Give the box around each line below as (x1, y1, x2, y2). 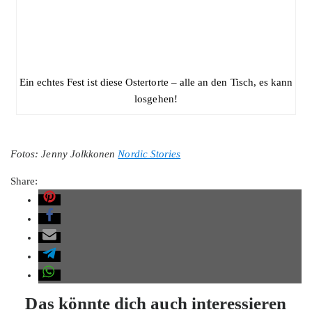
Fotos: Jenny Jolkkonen (10, 148, 118, 159)
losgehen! (134, 93, 178, 104)
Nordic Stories (118, 148, 181, 159)
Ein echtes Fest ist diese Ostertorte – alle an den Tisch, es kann (19, 76, 293, 88)
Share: (10, 175, 38, 187)
